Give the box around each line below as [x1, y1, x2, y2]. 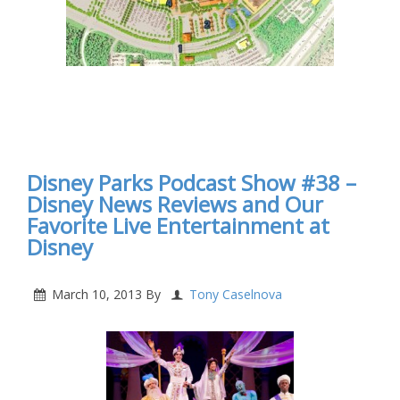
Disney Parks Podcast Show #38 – [27, 168, 356, 198]
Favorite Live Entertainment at [27, 211, 329, 241]
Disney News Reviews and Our [27, 189, 323, 220]
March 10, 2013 [52, 286, 142, 304]
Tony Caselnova [189, 286, 282, 304]
